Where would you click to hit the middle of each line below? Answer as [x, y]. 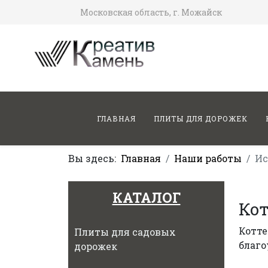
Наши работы [208, 158]
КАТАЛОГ [146, 197]
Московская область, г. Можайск [151, 12]
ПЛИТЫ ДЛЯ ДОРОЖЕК [201, 118]
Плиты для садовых [125, 232]
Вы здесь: [95, 158]
